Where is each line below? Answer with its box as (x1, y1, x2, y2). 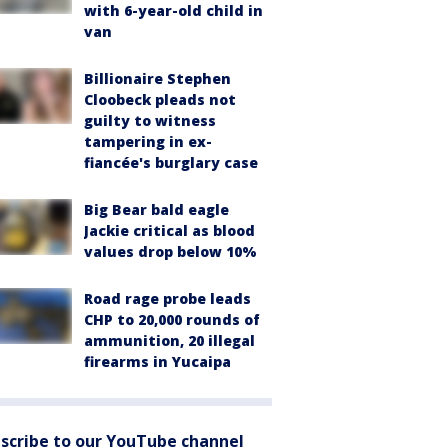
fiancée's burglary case (84, 153, 258, 172)
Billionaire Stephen (84, 69, 231, 88)
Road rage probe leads (84, 289, 251, 308)
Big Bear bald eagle (84, 200, 229, 219)
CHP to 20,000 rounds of (84, 310, 260, 329)
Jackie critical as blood (84, 221, 255, 240)
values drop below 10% (84, 242, 257, 261)
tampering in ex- (84, 132, 212, 151)
